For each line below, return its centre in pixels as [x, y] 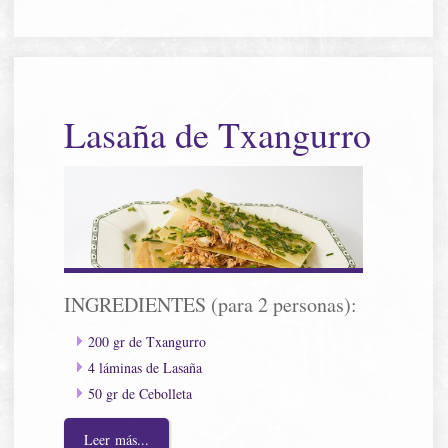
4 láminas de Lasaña [145, 367]
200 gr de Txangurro [147, 341]
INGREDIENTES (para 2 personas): [211, 304]
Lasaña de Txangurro [218, 133]
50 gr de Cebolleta [140, 393]
